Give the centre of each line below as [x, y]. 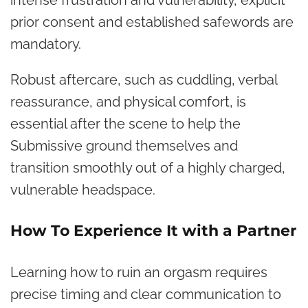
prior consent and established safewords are [152, 22]
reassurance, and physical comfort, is [128, 101]
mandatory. [46, 44]
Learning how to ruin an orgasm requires [139, 272]
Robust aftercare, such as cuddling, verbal [144, 79]
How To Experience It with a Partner [153, 230]
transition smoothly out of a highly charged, [148, 167]
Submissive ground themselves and [124, 145]
